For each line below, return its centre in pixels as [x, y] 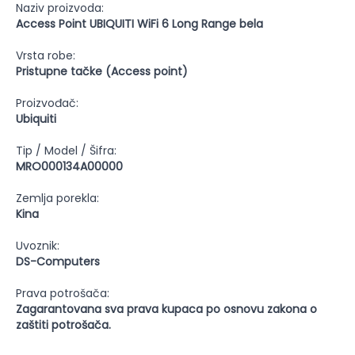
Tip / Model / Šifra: [66, 151]
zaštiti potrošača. [63, 325]
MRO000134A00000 [69, 166]
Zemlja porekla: [57, 198]
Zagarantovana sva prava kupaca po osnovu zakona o [166, 309]
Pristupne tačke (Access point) [102, 71]
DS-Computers [58, 261]
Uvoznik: [38, 246]
